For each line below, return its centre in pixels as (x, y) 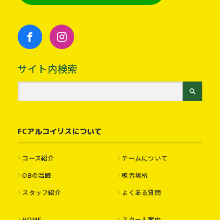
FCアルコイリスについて (60, 131)
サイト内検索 (47, 68)
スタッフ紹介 (42, 192)
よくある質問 (141, 192)
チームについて (145, 158)
